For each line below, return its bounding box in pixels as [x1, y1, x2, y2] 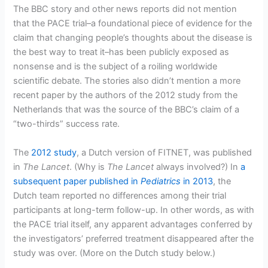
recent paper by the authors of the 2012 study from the [13, 90, 238, 101]
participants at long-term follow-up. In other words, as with [13, 204, 255, 215]
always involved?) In [154, 161, 241, 172]
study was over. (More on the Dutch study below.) [13, 247, 216, 258]
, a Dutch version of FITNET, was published [77, 147, 252, 158]
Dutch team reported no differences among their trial [13, 190, 227, 201]
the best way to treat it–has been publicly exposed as [13, 47, 230, 58]
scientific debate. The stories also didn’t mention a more [13, 75, 241, 87]
